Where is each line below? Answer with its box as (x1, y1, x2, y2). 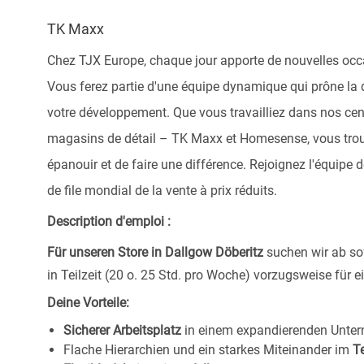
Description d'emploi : (47, 213, 171, 229)
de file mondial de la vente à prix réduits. (47, 182, 277, 198)
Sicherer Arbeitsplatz (63, 322, 181, 338)
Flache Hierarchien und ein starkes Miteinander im (63, 341, 349, 357)
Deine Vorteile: (47, 294, 129, 310)
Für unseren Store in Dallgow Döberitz (47, 244, 263, 260)
